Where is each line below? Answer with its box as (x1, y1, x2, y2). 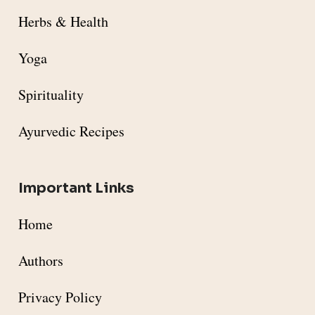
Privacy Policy (18, 288, 102, 307)
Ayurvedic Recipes (18, 122, 124, 141)
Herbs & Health (18, 12, 108, 32)
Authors (18, 251, 63, 271)
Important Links (18, 179, 134, 198)
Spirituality (18, 85, 84, 105)
